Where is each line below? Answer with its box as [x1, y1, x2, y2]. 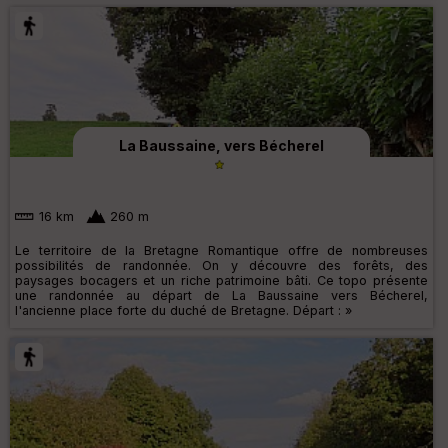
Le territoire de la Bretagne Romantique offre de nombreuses [15, 243, 428, 259]
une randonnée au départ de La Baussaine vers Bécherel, [15, 288, 428, 304]
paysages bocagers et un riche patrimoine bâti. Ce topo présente [15, 273, 428, 289]
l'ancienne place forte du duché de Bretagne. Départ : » [15, 303, 352, 319]
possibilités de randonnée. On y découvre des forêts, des [15, 258, 428, 274]
